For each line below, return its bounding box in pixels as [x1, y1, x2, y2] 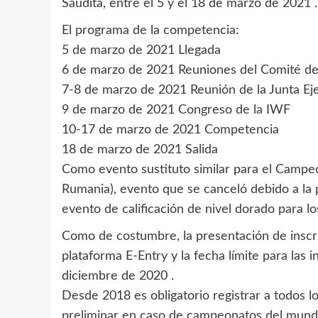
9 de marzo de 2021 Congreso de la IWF [62, 104, 290, 116]
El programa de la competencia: [62, 24, 239, 37]
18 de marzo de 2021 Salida [62, 143, 218, 156]
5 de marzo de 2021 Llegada [62, 44, 221, 57]
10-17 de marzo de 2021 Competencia [62, 124, 279, 136]
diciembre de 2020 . [62, 270, 174, 283]
